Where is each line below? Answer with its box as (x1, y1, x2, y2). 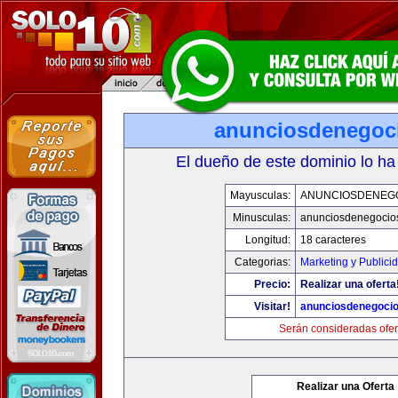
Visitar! (253, 300, 291, 313)
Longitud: (244, 234, 291, 246)
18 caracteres (299, 234, 366, 246)
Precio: (253, 278, 291, 291)
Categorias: (234, 256, 291, 268)
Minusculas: (232, 211, 291, 224)
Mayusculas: (229, 189, 291, 202)
